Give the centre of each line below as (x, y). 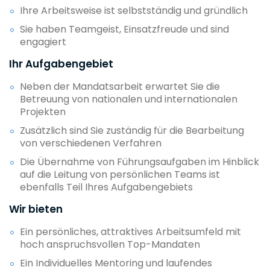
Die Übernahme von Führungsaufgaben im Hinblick (140, 162)
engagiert (43, 42)
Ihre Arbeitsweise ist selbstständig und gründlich (134, 10)
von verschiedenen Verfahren (91, 143)
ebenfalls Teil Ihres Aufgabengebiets (106, 187)
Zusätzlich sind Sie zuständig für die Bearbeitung (132, 130)
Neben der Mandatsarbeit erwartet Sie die (120, 86)
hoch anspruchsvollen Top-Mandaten (110, 244)
